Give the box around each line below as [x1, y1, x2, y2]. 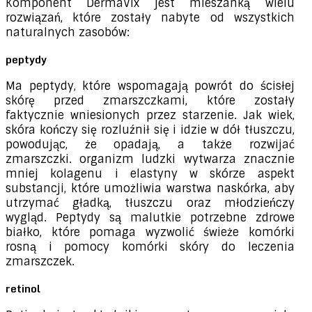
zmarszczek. [6, 254, 75, 270]
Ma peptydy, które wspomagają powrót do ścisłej [6, 79, 295, 94]
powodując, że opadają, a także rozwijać [6, 137, 295, 153]
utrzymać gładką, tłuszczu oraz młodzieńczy [6, 196, 295, 211]
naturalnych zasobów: [6, 25, 130, 40]
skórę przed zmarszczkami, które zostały [6, 93, 295, 109]
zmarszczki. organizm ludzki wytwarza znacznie [6, 152, 295, 167]
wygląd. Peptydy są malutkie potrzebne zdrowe [6, 210, 295, 226]
